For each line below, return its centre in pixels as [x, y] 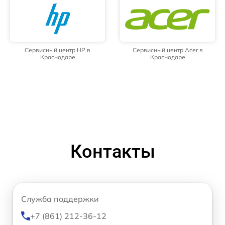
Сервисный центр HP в [58, 50]
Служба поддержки [60, 199]
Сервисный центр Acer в [167, 50]
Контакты [113, 152]
